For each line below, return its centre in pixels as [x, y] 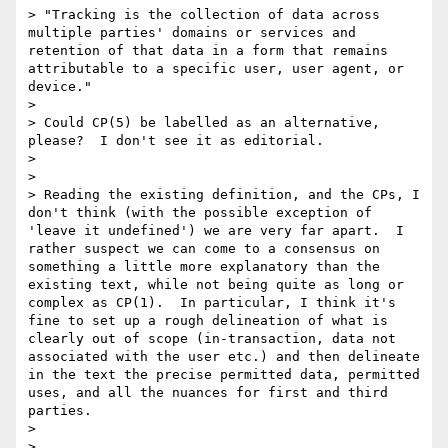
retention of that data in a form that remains [208, 51]
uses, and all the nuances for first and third [208, 393]
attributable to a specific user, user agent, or [216, 69]
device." [60, 87]
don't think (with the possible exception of [200, 213]
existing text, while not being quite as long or [216, 285]
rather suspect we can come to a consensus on [204, 249]
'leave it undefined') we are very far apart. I [216, 231]
